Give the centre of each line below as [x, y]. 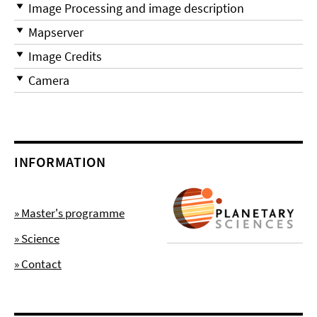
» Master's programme [69, 213]
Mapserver [56, 33]
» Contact [38, 264]
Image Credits [65, 57]
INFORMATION [60, 161]
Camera [49, 81]
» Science [37, 238]
